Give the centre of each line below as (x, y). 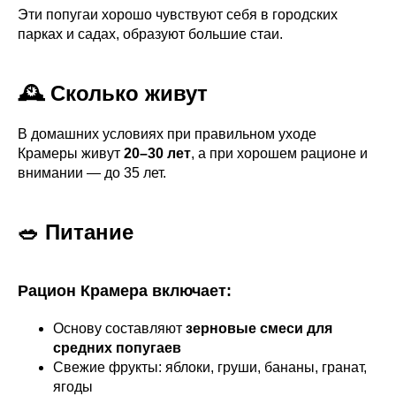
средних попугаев (117, 348)
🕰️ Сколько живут (113, 93)
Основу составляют (119, 328)
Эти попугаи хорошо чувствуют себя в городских (178, 15)
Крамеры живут (71, 153)
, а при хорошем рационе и (279, 153)
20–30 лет (157, 153)
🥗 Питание (76, 232)
